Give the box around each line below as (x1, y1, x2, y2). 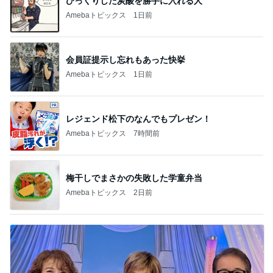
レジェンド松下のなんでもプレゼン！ (66, 113, 211, 124)
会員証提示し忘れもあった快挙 (66, 54, 185, 65)
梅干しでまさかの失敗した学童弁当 (66, 172, 202, 183)
